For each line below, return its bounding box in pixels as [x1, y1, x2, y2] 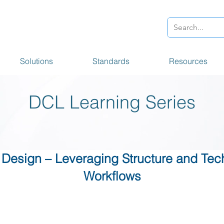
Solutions [20, 56, 53, 66]
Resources [169, 56, 207, 66]
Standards [92, 56, 129, 66]
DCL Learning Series [28, 91, 195, 113]
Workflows [83, 168, 141, 183]
